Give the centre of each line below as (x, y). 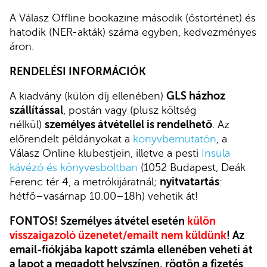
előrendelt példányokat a (71, 139)
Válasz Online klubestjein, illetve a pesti (105, 153)
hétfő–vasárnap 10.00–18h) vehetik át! (104, 196)
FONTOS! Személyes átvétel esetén (98, 221)
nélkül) (26, 125)
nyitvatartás (190, 182)
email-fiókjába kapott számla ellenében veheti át (131, 250)
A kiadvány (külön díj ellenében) (88, 96)
